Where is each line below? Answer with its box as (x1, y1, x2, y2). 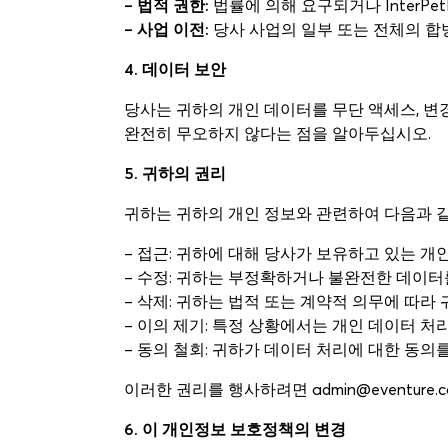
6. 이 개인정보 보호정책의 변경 (124, 419, 346, 439)
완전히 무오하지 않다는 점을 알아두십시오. (124, 123, 431, 143)
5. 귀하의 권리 (124, 163, 226, 183)
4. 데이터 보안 (124, 59, 226, 79)
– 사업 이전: (124, 19, 209, 39)
